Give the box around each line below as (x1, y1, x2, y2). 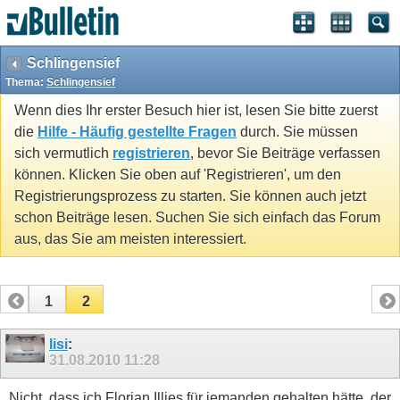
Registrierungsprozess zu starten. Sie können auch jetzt (14, 188, 366, 204)
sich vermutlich (14, 146, 112, 162)
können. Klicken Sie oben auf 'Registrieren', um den (14, 167, 341, 183)
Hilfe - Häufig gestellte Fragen (37, 124, 237, 140)
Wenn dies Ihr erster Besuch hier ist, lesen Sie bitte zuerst (14, 103, 378, 119)
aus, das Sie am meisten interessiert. (14, 231, 246, 247)
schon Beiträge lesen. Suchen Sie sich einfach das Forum (14, 210, 380, 226)
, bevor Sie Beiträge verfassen (190, 146, 380, 162)
